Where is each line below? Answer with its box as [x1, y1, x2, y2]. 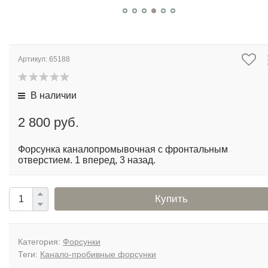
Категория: [18, 237, 63, 246]
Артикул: [18, 55, 49, 63]
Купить [155, 193, 188, 205]
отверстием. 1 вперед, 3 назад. [18, 155, 156, 165]
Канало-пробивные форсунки [40, 249, 156, 259]
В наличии [28, 90, 77, 100]
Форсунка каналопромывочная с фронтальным [18, 144, 228, 154]
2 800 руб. [18, 115, 79, 130]
